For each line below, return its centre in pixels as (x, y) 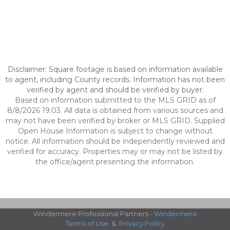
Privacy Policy (142, 223)
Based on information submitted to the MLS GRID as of (115, 100)
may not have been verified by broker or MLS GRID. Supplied (115, 121)
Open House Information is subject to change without (115, 131)
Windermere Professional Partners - (93, 214)
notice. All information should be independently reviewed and (115, 141)
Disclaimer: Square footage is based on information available (115, 69)
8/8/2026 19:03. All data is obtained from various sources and (115, 110)
